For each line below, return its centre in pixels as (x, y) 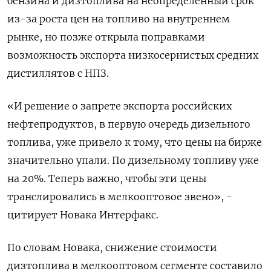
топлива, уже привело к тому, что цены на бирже (135, 142)
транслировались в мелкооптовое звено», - (120, 197)
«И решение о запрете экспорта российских (119, 106)
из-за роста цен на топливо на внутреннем (119, 19)
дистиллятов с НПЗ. (58, 73)
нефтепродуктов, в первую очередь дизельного (129, 124)
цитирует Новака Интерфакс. (83, 215)
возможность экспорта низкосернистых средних (133, 55)
